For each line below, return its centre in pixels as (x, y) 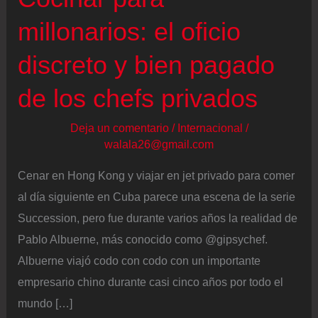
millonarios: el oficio (130, 32)
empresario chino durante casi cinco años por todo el (151, 281)
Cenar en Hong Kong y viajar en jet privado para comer (157, 175)
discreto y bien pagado (147, 65)
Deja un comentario (119, 128)
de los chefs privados (138, 99)
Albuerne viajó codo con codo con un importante (139, 260)
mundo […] (45, 303)
